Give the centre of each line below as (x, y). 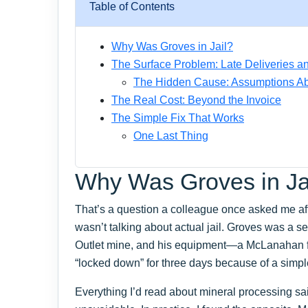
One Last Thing (171, 135)
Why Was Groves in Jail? (172, 46)
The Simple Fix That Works (178, 118)
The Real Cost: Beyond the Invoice (196, 100)
